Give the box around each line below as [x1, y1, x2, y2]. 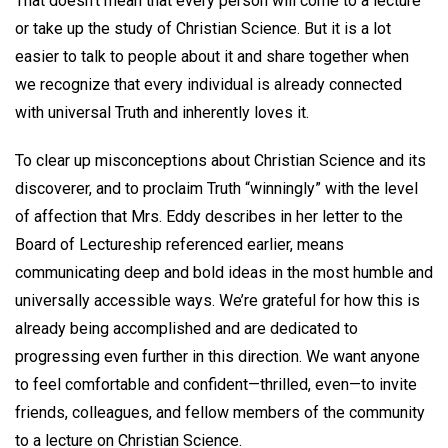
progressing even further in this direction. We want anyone [15, 347, 420, 367]
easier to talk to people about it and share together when [15, 46, 409, 66]
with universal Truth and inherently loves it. [15, 102, 325, 122]
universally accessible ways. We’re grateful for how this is [15, 291, 420, 311]
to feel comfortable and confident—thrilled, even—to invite [15, 375, 417, 395]
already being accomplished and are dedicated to [15, 319, 358, 339]
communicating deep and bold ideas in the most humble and [15, 263, 433, 283]
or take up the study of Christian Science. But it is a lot [15, 18, 391, 38]
